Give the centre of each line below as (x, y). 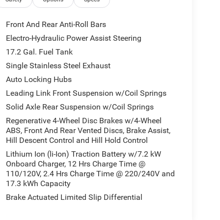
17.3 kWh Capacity (38, 183)
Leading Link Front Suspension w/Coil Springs (86, 93)
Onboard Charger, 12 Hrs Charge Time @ (75, 164)
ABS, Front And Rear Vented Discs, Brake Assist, (88, 130)
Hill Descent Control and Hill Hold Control (77, 140)
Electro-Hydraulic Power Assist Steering (73, 38)
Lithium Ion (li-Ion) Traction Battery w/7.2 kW (83, 154)
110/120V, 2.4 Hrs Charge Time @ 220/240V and (90, 173)
